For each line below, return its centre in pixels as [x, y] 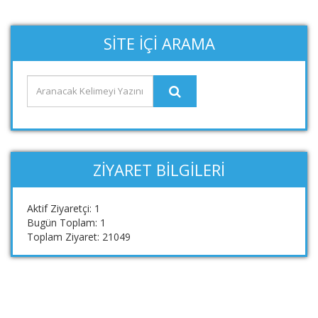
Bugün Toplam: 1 [66, 222]
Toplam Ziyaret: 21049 [79, 236]
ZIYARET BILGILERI [159, 169]
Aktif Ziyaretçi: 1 [64, 208]
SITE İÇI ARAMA [159, 43]
